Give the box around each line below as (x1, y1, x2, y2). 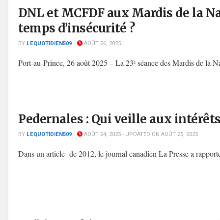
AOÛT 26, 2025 (82, 39, 121, 48)
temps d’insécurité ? (18, 21, 135, 36)
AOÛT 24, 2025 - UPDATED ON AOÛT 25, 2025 (82, 130, 198, 138)
